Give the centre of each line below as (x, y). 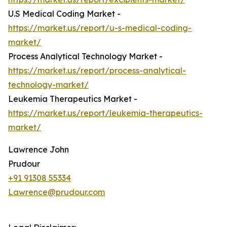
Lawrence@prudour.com (56, 192)
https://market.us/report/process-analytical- (97, 71)
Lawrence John (39, 150)
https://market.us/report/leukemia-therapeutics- (105, 113)
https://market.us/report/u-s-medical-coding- (100, 28)
